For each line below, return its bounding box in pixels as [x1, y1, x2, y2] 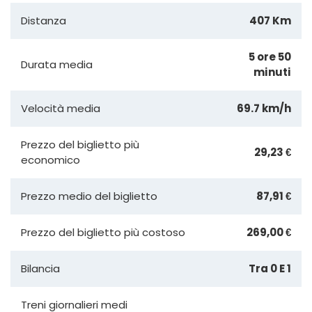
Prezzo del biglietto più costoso [21, 224, 185, 240]
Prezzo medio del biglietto [21, 188, 157, 203]
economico [21, 152, 80, 167]
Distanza [21, 13, 66, 28]
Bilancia [21, 260, 60, 276]
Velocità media [21, 100, 100, 116]
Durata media [21, 56, 93, 72]
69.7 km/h [237, 100, 291, 116]
